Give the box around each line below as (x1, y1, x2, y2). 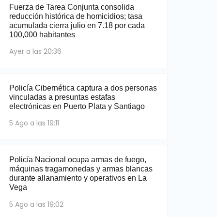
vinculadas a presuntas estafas (9, 93, 115, 102)
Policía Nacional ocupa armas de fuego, (9, 155, 146, 164)
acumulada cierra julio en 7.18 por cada (9, 21, 145, 30)
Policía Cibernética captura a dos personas (9, 84, 157, 93)
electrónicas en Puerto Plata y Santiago (9, 102, 145, 111)
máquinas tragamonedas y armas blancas (9, 165, 153, 173)
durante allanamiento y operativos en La (9, 174, 147, 183)
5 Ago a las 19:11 (9, 118, 59, 128)
